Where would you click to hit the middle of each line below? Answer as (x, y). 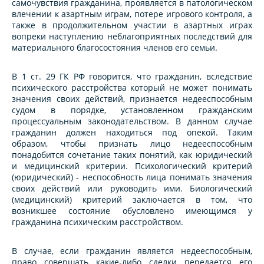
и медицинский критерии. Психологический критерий (132, 166)
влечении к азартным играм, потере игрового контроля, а (132, 14)
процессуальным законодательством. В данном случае (132, 121)
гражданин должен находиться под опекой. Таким (132, 133)
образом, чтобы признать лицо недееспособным (132, 144)
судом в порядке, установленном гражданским (132, 110)
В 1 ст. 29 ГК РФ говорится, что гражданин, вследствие (132, 77)
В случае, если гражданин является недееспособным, (132, 251)
